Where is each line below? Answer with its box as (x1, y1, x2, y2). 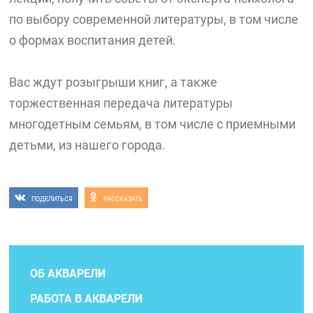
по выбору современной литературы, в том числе (9, 12, 299, 27)
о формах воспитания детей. (9, 33, 177, 48)
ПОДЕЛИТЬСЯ (31, 196, 73, 203)
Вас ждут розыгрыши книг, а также (9, 75, 218, 90)
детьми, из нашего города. (9, 138, 166, 153)
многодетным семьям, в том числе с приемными (9, 117, 296, 132)
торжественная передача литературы (9, 96, 233, 111)
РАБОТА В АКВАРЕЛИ (30, 291, 143, 305)
